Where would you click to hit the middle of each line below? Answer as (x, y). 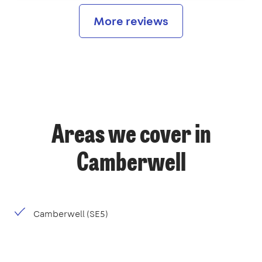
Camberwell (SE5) (71, 214)
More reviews (131, 21)
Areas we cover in (131, 137)
